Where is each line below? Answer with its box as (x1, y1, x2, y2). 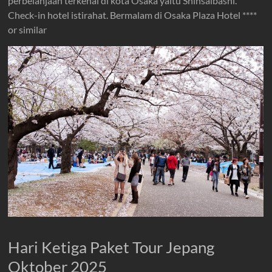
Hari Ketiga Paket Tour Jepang (8, 237, 215, 257)
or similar (8, 24, 47, 35)
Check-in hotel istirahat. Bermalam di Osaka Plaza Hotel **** (8, 9, 257, 21)
